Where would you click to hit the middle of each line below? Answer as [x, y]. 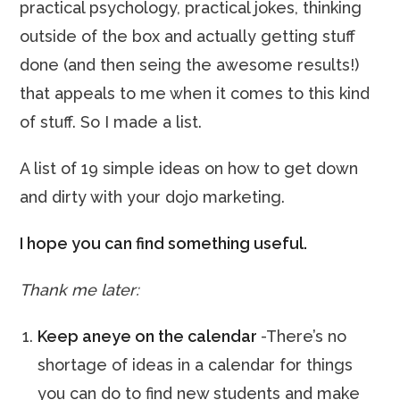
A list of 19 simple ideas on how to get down [189, 168]
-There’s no [304, 336]
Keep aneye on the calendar [150, 336]
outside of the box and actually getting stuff [188, 36]
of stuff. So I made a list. [111, 122]
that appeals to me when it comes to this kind [195, 93]
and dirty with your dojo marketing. [153, 197]
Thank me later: [80, 290]
